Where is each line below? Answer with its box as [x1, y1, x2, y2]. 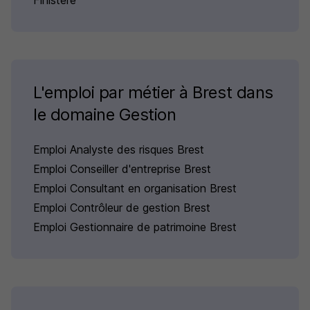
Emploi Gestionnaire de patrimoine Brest [33, 220, 237, 234]
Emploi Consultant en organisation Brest [33, 181, 237, 195]
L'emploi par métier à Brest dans [33, 82, 273, 102]
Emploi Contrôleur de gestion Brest [33, 201, 210, 215]
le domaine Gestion [33, 104, 176, 125]
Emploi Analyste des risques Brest [33, 143, 204, 156]
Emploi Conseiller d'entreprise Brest [33, 162, 211, 176]
